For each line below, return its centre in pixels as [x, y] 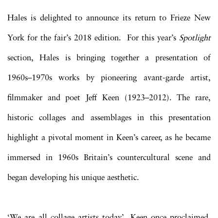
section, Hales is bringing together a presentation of [109, 58]
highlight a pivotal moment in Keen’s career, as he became [109, 138]
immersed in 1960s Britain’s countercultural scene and [109, 158]
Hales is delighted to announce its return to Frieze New [109, 18]
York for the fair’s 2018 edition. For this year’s [93, 38]
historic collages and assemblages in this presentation [109, 118]
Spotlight [195, 38]
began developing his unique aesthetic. [73, 178]
